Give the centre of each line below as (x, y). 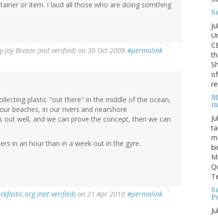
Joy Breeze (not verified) (40, 51)
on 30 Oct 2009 (101, 51)
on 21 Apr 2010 (101, 194)
